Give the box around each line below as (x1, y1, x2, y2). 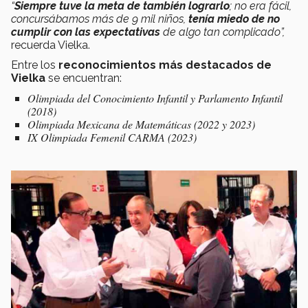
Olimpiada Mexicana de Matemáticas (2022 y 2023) (27, 117, 258, 132)
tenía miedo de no (188, 12, 280, 26)
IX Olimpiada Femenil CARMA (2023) (27, 130, 200, 145)
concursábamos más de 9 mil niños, (11, 12, 188, 26)
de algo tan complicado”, (163, 25, 285, 39)
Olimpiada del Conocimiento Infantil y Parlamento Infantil (27, 91, 283, 106)
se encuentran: (45, 71, 124, 85)
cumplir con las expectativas (11, 25, 163, 39)
